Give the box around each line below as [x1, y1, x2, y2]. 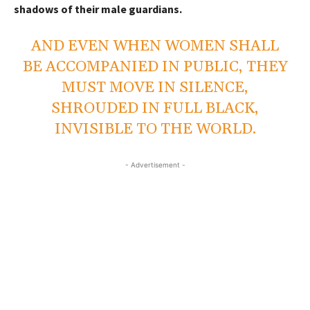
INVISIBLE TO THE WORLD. [54, 119, 256, 139]
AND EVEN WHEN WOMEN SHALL [31, 36, 279, 56]
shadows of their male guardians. [14, 1, 182, 16]
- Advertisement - [125, 160, 185, 169]
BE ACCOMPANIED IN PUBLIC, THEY [22, 57, 288, 77]
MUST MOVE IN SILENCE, [62, 77, 248, 98]
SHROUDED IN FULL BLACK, [51, 98, 259, 118]
